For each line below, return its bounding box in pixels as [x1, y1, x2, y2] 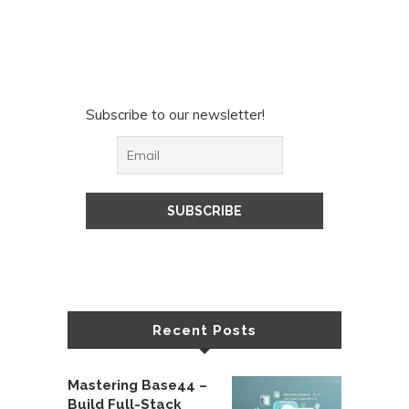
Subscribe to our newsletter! [86, 106, 265, 124]
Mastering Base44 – [68, 377, 207, 394]
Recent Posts [152, 322, 257, 340]
